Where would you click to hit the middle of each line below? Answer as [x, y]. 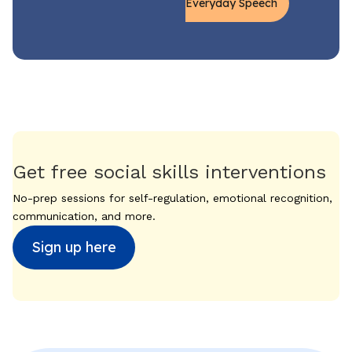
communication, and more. [84, 216]
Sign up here [74, 247]
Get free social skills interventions [169, 172]
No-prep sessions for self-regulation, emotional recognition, [172, 198]
